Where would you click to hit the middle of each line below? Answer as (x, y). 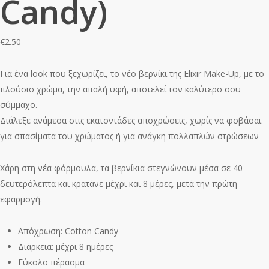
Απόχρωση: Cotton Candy (68, 231)
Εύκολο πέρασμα (51, 262)
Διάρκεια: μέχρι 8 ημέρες (65, 246)
